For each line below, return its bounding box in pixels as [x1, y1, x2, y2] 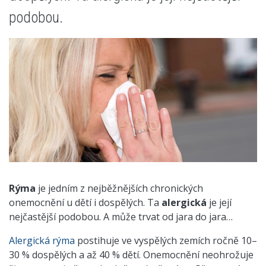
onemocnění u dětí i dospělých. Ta [9, 196, 161, 209]
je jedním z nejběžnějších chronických [36, 182, 203, 195]
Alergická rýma [9, 234, 75, 247]
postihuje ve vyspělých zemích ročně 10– [75, 234, 257, 247]
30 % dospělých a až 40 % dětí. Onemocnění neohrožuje [9, 248, 254, 261]
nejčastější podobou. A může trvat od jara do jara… [9, 210, 233, 223]
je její [207, 196, 232, 209]
